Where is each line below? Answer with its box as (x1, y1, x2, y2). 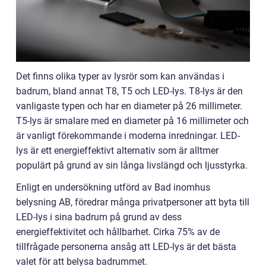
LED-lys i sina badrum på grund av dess (16, 211, 182, 223)
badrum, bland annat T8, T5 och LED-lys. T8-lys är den (16, 85, 243, 97)
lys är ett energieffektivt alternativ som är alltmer (16, 145, 218, 157)
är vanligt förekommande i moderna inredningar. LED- (16, 130, 240, 142)
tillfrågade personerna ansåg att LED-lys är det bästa (16, 241, 236, 253)
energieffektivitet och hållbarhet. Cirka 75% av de (16, 226, 220, 238)
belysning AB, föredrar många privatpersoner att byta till (16, 197, 249, 208)
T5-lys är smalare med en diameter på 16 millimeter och (16, 115, 249, 127)
